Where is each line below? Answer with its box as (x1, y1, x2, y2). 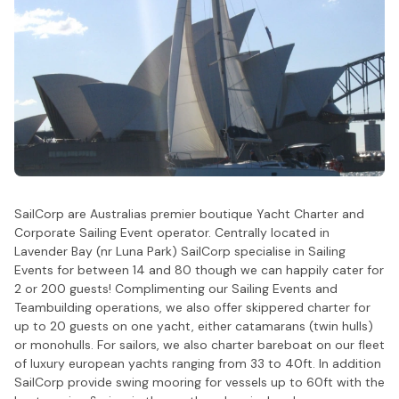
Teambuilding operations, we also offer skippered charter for (14, 298, 370, 315)
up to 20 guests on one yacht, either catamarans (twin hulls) (14, 317, 373, 334)
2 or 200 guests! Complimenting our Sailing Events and (14, 280, 338, 297)
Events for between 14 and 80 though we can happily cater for (14, 261, 384, 278)
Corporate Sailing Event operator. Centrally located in (14, 224, 330, 240)
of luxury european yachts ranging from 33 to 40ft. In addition (14, 354, 381, 371)
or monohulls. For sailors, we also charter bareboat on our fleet (14, 336, 385, 353)
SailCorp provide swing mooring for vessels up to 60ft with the (14, 373, 385, 390)
